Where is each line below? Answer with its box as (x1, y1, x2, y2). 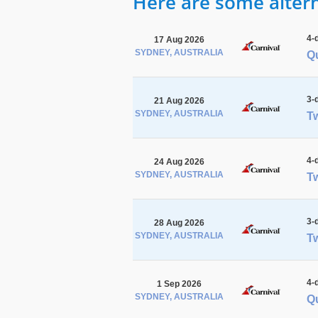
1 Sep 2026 (157, 278, 202, 289)
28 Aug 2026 (154, 217, 204, 228)
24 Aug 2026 (154, 156, 204, 167)
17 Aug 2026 (154, 34, 204, 45)
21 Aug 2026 (154, 95, 204, 106)
